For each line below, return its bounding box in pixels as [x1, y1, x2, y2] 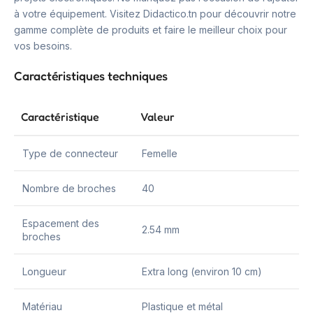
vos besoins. [14, 40, 72, 52]
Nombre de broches [22, 182, 116, 194]
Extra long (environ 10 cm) [142, 265, 262, 277]
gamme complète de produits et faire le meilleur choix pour [14, 24, 287, 36]
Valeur [140, 110, 175, 124]
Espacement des [22, 217, 99, 229]
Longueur [22, 265, 66, 277]
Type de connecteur [22, 147, 118, 159]
